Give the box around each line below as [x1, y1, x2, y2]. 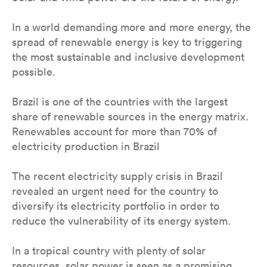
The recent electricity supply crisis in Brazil [12, 169, 223, 184]
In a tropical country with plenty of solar [12, 244, 206, 258]
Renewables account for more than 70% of [12, 125, 217, 139]
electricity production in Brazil [12, 139, 160, 154]
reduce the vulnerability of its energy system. [12, 214, 234, 228]
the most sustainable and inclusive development [12, 50, 244, 64]
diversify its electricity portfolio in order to [12, 199, 219, 213]
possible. [12, 65, 55, 79]
